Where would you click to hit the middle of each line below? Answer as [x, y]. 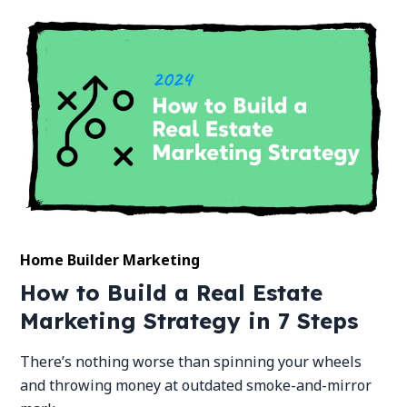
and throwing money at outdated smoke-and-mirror [196, 386]
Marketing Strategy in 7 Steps [189, 321]
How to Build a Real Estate [172, 293]
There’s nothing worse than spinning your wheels [191, 362]
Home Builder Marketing [110, 260]
